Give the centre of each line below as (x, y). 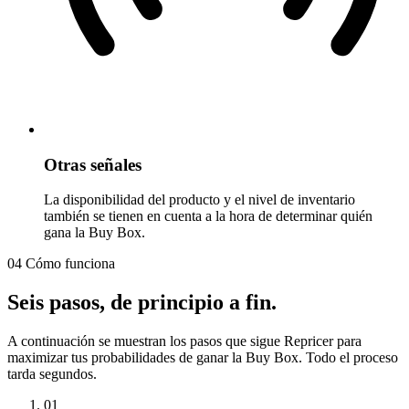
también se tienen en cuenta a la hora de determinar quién (208, 216)
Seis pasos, (59, 303)
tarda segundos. (52, 374)
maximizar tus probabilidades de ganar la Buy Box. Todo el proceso (203, 358)
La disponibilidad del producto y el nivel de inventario (199, 200)
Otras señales (93, 164)
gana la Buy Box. (94, 233)
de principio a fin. (194, 303)
